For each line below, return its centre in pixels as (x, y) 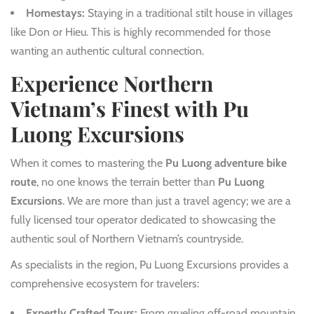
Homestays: (55, 13)
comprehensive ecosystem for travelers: (105, 283)
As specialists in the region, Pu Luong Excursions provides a (150, 264)
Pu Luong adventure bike (226, 163)
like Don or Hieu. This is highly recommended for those (141, 32)
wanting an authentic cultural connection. (107, 50)
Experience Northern (112, 83)
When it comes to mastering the (88, 163)
